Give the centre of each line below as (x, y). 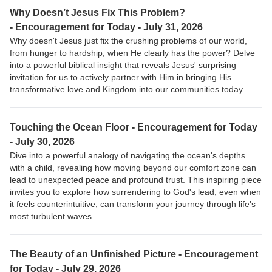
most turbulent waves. (52, 216)
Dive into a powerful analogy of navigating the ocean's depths (127, 156)
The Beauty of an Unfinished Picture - (96, 254)
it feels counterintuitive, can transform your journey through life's (133, 204)
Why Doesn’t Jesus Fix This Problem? (97, 13)
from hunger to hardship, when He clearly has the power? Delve (132, 53)
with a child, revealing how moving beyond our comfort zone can (133, 168)
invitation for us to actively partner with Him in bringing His (121, 77)
